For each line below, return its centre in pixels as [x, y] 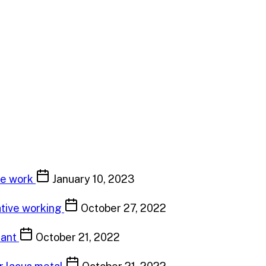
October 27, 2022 [122, 208]
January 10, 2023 [92, 179]
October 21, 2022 [77, 237]
